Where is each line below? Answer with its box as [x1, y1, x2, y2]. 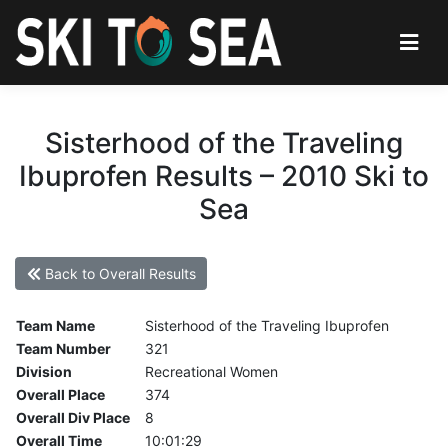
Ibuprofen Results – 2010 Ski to [19, 158, 429, 193]
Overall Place [16, 386, 105, 404]
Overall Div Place [16, 409, 130, 427]
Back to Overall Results [40, 265, 196, 282]
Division [16, 363, 72, 381]
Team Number [16, 340, 111, 358]
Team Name [16, 317, 95, 335]
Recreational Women [145, 363, 278, 381]
